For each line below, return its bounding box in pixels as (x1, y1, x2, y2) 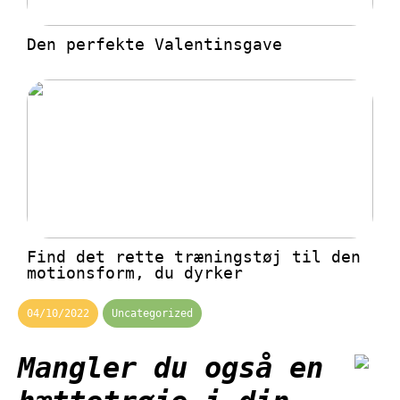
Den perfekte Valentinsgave (27, 35, 282, 54)
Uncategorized (112, 307, 193, 320)
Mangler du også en (18, 351, 323, 386)
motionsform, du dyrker (27, 263, 243, 282)
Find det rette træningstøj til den (27, 247, 361, 266)
